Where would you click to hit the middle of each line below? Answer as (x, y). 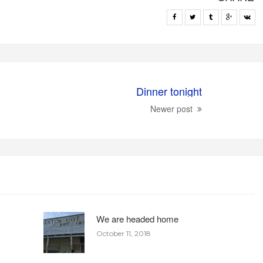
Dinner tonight (169, 91)
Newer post (171, 109)
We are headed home (138, 219)
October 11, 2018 (124, 234)
